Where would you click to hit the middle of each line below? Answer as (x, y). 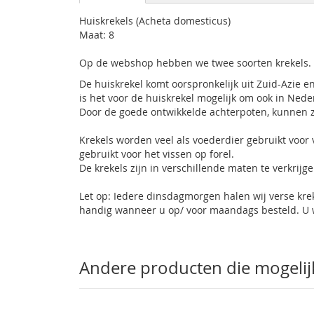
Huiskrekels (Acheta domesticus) (155, 21)
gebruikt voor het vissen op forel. (157, 154)
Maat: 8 (97, 35)
